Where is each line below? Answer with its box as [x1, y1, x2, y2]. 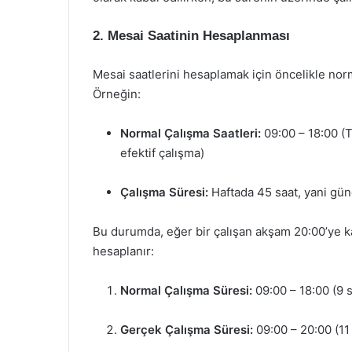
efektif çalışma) [120, 145, 204, 160]
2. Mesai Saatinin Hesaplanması [93, 28, 290, 43]
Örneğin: [93, 86, 141, 101]
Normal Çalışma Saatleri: [120, 126, 261, 141]
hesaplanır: [93, 244, 154, 258]
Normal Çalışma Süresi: [120, 283, 252, 298]
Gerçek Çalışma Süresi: [120, 322, 253, 337]
